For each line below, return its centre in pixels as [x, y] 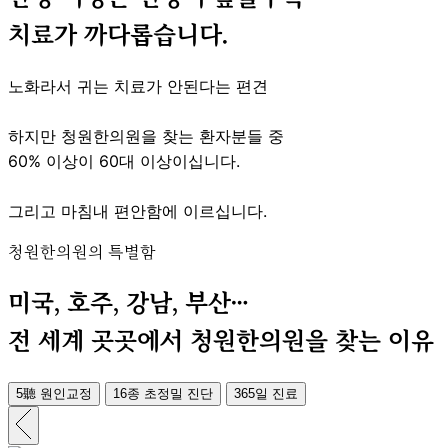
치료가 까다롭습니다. [118, 34]
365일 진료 [266, 394]
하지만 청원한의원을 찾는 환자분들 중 [146, 135]
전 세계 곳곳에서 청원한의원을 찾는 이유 [221, 341]
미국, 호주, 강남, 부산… [128, 303]
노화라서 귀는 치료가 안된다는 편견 [138, 85]
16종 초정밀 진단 [163, 394]
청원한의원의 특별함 [82, 251]
